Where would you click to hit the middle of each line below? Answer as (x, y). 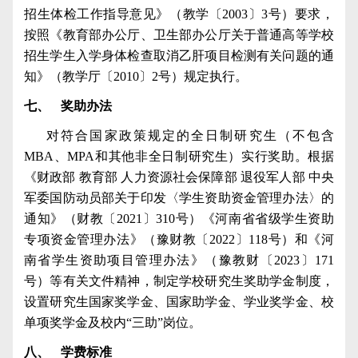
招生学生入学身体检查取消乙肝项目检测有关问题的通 (179, 55)
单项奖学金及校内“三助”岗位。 (113, 322)
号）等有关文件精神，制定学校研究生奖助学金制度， (179, 280)
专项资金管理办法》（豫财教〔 (117, 239)
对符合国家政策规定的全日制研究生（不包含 (191, 135)
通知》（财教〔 (70, 218)
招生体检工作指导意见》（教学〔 (123, 14)
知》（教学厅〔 (69, 76)
